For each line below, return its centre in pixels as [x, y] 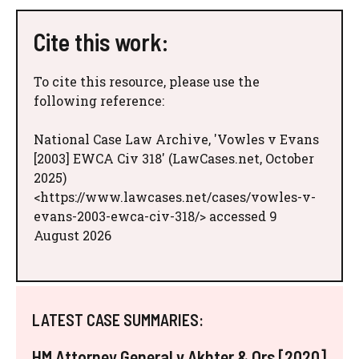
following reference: [99, 100]
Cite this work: [101, 41]
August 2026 [73, 235]
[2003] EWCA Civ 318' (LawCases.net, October [174, 158]
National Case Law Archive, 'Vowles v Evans [176, 139]
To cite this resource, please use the [147, 81]
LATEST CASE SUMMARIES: [118, 319]
